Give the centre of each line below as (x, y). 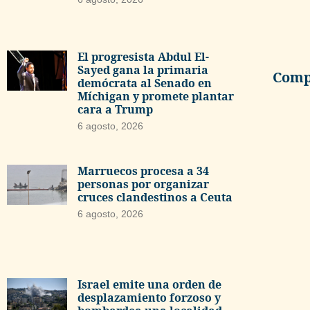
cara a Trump (115, 110)
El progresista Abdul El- (143, 57)
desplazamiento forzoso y (149, 298)
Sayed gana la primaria (143, 70)
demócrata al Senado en (144, 83)
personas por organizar (143, 184)
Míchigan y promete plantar (155, 97)
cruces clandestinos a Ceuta (155, 197)
